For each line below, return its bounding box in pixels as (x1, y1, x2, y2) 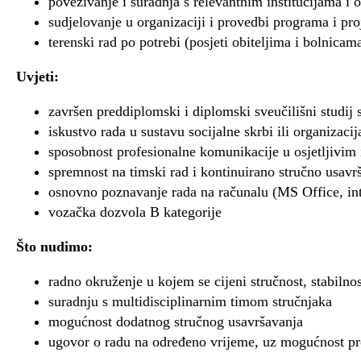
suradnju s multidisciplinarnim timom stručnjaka (48, 293, 332, 309)
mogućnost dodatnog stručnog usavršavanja (48, 313, 303, 330)
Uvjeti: (16, 68, 59, 85)
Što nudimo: (16, 238, 93, 255)
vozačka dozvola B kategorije (48, 203, 222, 220)
